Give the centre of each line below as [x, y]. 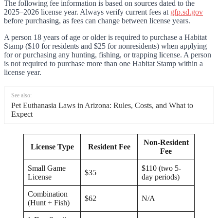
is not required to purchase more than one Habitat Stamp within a [103, 63]
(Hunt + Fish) [49, 202]
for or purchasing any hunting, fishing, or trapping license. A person [108, 54]
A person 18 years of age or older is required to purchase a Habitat [105, 37]
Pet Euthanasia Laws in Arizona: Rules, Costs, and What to [102, 105]
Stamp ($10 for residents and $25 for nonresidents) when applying [105, 46]
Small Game [47, 168]
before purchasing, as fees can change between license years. [97, 20]
